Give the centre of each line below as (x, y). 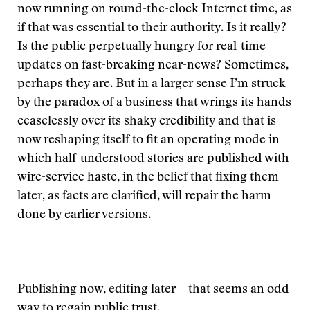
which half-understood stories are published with (153, 159)
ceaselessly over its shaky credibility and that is (147, 122)
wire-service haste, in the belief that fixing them (148, 178)
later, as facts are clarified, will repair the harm (144, 197)
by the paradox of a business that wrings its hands (154, 103)
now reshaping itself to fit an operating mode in (148, 140)
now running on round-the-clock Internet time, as (155, 10)
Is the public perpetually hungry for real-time (142, 47)
